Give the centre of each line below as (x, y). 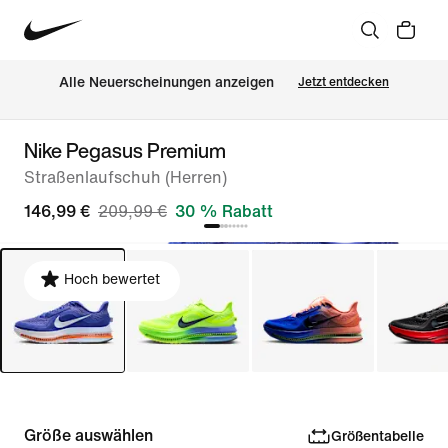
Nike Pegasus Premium (125, 150)
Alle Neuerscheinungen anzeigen (166, 83)
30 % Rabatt (224, 211)
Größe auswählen (88, 435)
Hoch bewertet (112, 279)
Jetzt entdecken (343, 82)
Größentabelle (377, 436)
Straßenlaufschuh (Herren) (125, 177)
